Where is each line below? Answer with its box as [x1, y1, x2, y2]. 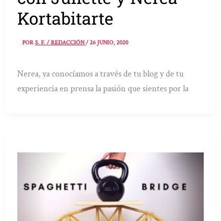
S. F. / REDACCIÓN [35, 39, 86, 47]
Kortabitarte [17, 6, 114, 29]
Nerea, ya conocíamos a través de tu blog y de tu [17, 68, 184, 80]
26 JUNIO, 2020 [90, 39, 129, 47]
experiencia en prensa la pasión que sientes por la [17, 83, 189, 95]
